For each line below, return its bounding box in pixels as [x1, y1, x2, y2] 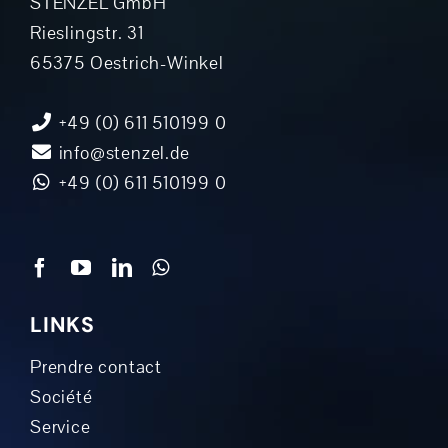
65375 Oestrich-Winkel [29, 50, 224, 75]
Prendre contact [29, 354, 162, 379]
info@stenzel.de [53, 140, 190, 165]
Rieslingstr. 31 [29, 20, 144, 45]
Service [29, 414, 91, 439]
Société [29, 384, 93, 409]
